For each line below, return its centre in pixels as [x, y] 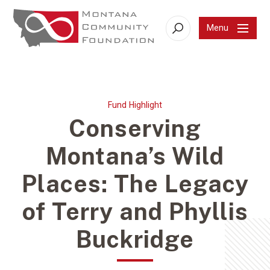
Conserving [135, 128]
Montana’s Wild [135, 156]
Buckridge [135, 239]
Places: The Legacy [135, 184]
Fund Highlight [135, 105]
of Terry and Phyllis [135, 211]
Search [190, 32]
